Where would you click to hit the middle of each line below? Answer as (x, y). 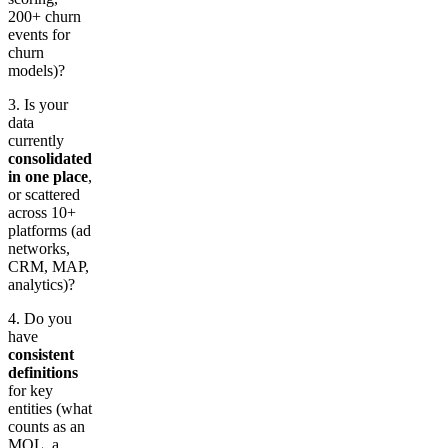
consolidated (50, 158)
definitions (43, 372)
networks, (39, 248)
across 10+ (42, 212)
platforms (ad (49, 230)
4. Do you (40, 318)
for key (30, 390)
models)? (36, 70)
